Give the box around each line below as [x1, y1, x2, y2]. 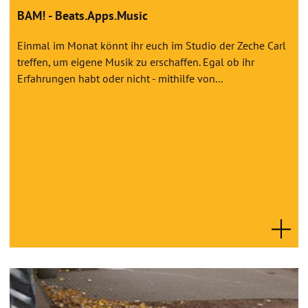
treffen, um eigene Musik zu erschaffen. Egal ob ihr [17, 54, 254, 69]
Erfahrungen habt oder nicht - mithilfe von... [17, 71, 223, 85]
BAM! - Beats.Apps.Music [17, 7, 148, 23]
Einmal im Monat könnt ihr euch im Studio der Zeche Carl [17, 38, 286, 52]
